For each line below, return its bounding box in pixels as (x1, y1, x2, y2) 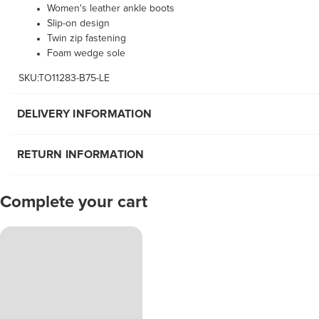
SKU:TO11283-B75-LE (19, 73, 110, 84)
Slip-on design (47, 19, 110, 29)
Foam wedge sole (47, 48, 125, 59)
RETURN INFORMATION (17, 149, 145, 161)
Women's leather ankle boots (47, 4, 174, 14)
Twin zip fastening (47, 33, 126, 44)
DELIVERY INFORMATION (17, 108, 152, 120)
